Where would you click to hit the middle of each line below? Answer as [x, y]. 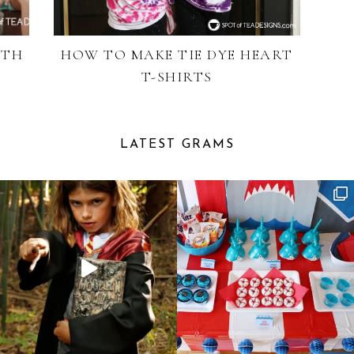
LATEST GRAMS [177, 145]
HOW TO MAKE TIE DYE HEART [177, 55]
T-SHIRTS [177, 77]
